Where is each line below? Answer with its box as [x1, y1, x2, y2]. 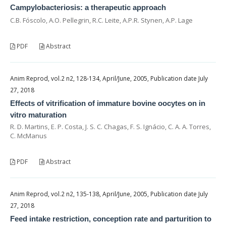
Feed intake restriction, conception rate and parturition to [10, 214, 211, 223]
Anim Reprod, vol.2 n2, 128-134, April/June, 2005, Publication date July [10, 74, 208, 83]
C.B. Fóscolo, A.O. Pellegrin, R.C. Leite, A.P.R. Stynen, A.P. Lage [10, 15, 193, 25]
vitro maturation [10, 110, 67, 119]
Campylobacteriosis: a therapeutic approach [10, 3, 166, 12]
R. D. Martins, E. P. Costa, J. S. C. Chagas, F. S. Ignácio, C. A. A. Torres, [10, 122, 211, 131]
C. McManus [10, 131, 47, 140]
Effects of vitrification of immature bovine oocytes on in [10, 98, 205, 107]
